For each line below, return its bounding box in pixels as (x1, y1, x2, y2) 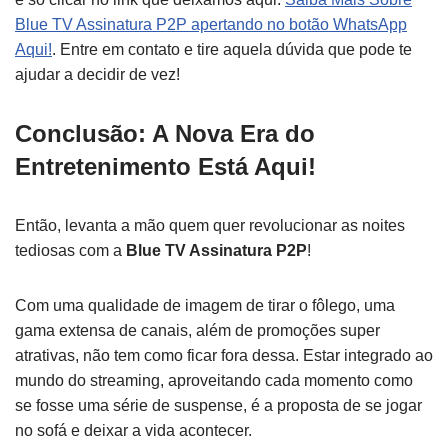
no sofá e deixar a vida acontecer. (15, 422, 252, 439)
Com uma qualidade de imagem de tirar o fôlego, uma (15, 297, 395, 314)
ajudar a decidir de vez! (15, 66, 180, 83)
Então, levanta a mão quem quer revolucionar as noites (15, 217, 405, 234)
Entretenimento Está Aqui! (15, 153, 316, 180)
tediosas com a (15, 242, 126, 259)
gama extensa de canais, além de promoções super (15, 322, 380, 339)
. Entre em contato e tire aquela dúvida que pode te (52, 41, 412, 58)
